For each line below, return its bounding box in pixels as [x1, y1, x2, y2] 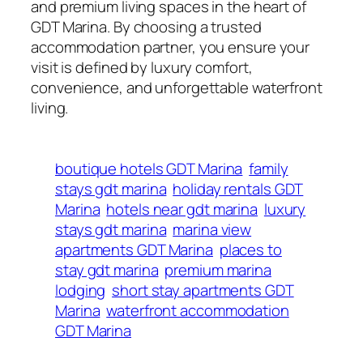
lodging [55, 279, 106, 301]
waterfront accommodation [106, 299, 289, 321]
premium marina [164, 258, 271, 280]
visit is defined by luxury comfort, [31, 56, 253, 78]
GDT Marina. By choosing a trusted [31, 15, 262, 37]
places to [219, 238, 282, 260]
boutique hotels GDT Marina [55, 157, 243, 179]
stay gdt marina [55, 258, 159, 280]
